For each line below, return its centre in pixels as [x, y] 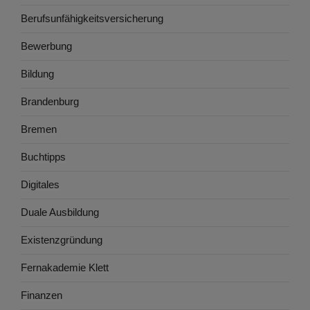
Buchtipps [43, 157]
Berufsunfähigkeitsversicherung [92, 19]
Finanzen [42, 295]
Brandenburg [50, 102]
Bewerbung [46, 46]
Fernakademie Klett [65, 268]
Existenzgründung [62, 240]
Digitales [40, 185]
